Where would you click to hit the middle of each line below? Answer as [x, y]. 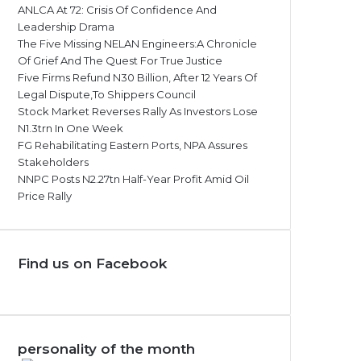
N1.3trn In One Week [71, 128]
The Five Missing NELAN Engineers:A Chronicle [137, 44]
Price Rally [45, 196]
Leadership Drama [66, 27]
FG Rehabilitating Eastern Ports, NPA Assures [133, 145]
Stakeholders [53, 162]
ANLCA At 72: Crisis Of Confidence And [117, 10]
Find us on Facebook [92, 263]
